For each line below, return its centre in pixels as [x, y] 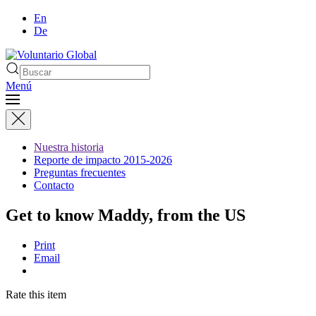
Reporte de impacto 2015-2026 [103, 160]
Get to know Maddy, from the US [126, 215]
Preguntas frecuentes [80, 172]
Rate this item [36, 294]
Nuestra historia [69, 147]
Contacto [54, 185]
